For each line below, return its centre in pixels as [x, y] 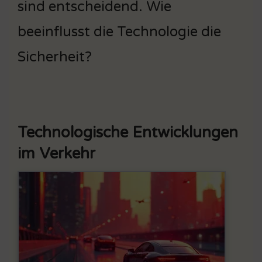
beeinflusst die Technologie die [119, 32]
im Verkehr [56, 153]
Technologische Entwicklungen [128, 132]
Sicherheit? [55, 57]
